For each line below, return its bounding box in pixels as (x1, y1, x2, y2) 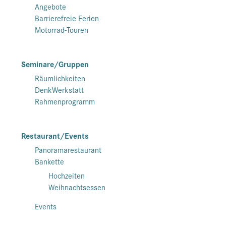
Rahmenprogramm (35, 95, 95, 107)
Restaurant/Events (21, 130, 89, 142)
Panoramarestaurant (35, 144, 101, 156)
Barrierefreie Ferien (35, 12, 99, 24)
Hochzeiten (48, 169, 85, 182)
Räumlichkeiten (35, 72, 85, 84)
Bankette (35, 155, 64, 167)
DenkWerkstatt (35, 84, 84, 96)
